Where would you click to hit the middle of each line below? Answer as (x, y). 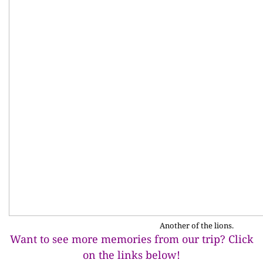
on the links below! (131, 255)
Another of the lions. (197, 225)
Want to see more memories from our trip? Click (131, 239)
